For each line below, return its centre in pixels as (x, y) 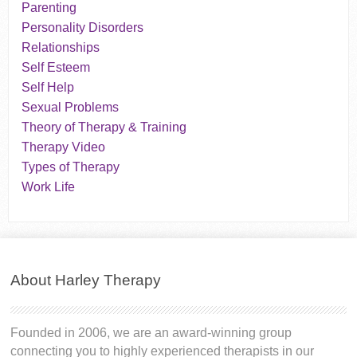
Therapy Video (64, 147)
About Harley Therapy (86, 280)
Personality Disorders (83, 28)
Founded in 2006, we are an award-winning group (151, 332)
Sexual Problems (71, 108)
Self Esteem (56, 68)
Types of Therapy (71, 167)
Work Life (49, 187)
